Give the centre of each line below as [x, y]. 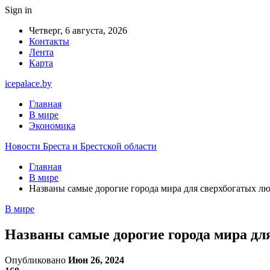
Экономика [52, 126]
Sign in [18, 10]
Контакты [49, 41]
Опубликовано [36, 260]
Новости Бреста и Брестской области [81, 146]
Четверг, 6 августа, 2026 [78, 30]
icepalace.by [28, 83]
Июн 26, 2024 [96, 260]
